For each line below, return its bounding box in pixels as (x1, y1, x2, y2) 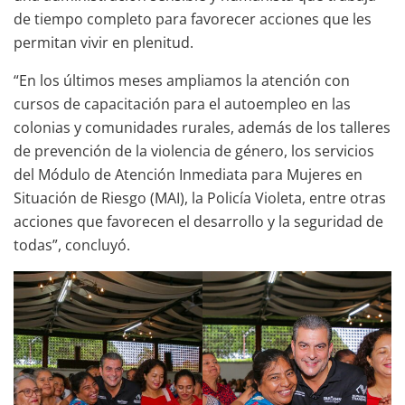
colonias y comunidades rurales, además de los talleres (14, 117, 391, 137)
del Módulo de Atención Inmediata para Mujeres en (14, 164, 363, 184)
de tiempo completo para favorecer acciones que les (14, 8, 372, 29)
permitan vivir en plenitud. (14, 32, 193, 52)
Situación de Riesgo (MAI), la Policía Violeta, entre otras (14, 187, 386, 208)
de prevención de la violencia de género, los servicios (14, 140, 374, 161)
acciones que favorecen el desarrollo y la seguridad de (14, 211, 383, 231)
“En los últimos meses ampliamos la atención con (14, 70, 350, 90)
